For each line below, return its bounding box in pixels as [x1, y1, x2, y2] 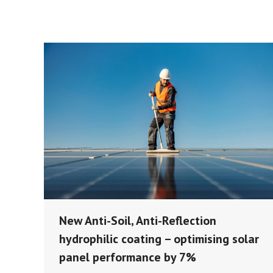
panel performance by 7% [59, 249, 196, 266]
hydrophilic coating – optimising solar [59, 231, 259, 247]
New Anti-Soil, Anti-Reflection [59, 213, 216, 229]
